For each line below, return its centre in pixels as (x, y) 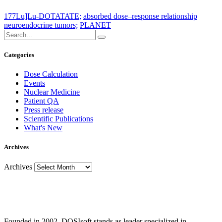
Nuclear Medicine (52, 92)
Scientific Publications (58, 119)
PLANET (95, 25)
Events (34, 83)
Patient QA (41, 101)
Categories (19, 55)
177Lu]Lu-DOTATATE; (43, 16)
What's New (43, 128)
